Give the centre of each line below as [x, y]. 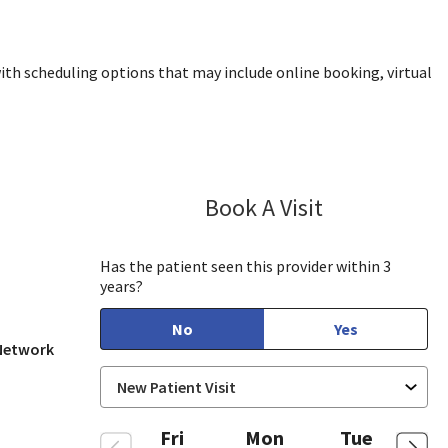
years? [122, 286]
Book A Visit [264, 207]
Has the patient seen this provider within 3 [246, 266]
